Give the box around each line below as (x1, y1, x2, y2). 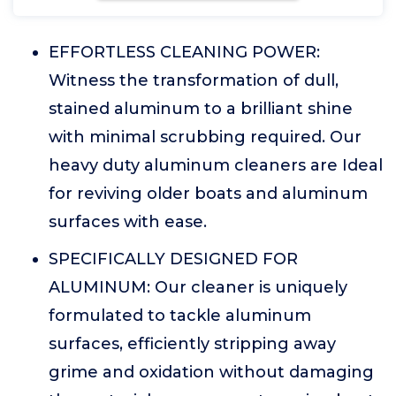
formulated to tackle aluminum (49, 306, 311, 325)
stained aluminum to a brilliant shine (49, 99, 353, 118)
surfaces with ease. (49, 212, 207, 232)
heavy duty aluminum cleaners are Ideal (49, 156, 383, 175)
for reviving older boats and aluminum (49, 184, 368, 203)
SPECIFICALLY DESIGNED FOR (49, 249, 298, 269)
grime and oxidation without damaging (49, 362, 374, 382)
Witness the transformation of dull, (49, 71, 339, 90)
